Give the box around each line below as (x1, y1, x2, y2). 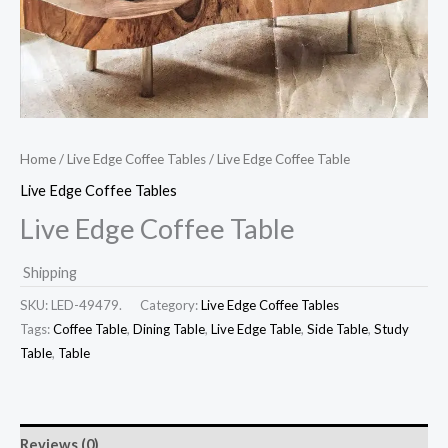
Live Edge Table (211, 321, 301, 338)
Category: (140, 297, 201, 314)
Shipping (23, 263, 77, 281)
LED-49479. (51, 297, 122, 314)
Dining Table (133, 321, 205, 338)
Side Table (307, 321, 368, 338)
